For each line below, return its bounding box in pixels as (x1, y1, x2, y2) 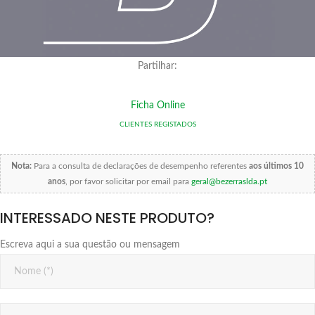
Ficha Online (130, 100, 185, 110)
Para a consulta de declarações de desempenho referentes (32, 161, 249, 170)
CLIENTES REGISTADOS (119, 120, 196, 128)
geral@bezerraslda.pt (191, 176, 267, 186)
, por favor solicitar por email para (65, 176, 191, 186)
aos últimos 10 (249, 161, 304, 170)
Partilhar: (138, 60, 177, 71)
